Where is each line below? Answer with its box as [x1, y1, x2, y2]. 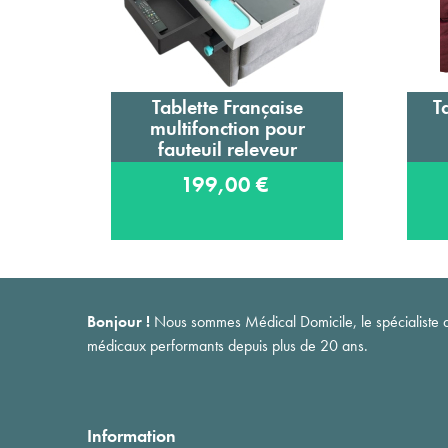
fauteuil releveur [157, 136, 297, 162]
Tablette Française [151, 94, 303, 120]
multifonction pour [149, 115, 305, 141]
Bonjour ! [87, 310, 150, 332]
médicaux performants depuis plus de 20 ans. [87, 334, 368, 356]
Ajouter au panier [183, 101, 291, 122]
